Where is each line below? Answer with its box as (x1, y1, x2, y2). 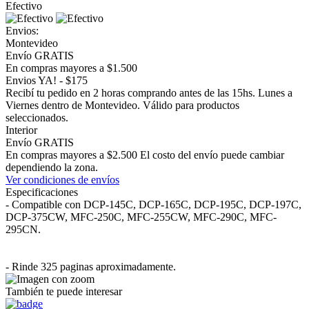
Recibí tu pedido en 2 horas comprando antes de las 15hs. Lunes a (6, 86, 292, 99)
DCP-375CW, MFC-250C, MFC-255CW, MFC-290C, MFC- (6, 210, 277, 223)
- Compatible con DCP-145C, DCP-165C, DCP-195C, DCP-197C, (6, 198, 301, 210)
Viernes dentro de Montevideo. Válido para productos (6, 99, 239, 111)
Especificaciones (6, 186, 78, 198)
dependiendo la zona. (6, 161, 98, 173)
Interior (6, 123, 37, 136)
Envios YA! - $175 (6, 74, 88, 86)
